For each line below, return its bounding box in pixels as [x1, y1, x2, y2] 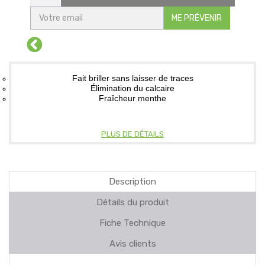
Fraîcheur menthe [99, 93, 166, 103]
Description [109, 176, 156, 187]
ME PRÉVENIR [172, 12, 222, 23]
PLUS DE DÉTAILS [101, 129, 164, 138]
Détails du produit [96, 196, 169, 208]
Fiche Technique [99, 217, 166, 228]
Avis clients [109, 238, 156, 249]
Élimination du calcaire [91, 83, 174, 93]
